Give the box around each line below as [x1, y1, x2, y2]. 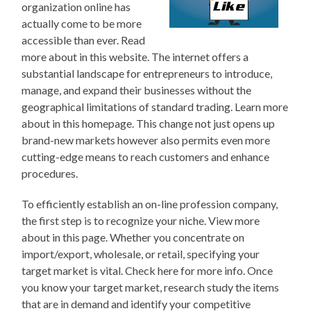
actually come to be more [22, 16, 142, 30]
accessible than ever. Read [22, 33, 146, 47]
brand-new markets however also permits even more [22, 133, 271, 146]
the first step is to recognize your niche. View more [22, 213, 260, 227]
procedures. [22, 166, 78, 180]
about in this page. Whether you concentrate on [22, 230, 245, 244]
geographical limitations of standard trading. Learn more [22, 99, 289, 113]
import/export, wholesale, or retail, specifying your [22, 246, 260, 260]
